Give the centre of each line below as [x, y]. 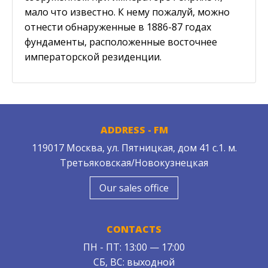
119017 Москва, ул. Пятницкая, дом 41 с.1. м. [134, 147]
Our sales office [134, 188]
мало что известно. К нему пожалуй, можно [127, 12]
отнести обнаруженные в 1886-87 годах [118, 27]
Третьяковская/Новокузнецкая [134, 162]
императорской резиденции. [93, 57]
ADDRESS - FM [134, 130]
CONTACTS [134, 229]
